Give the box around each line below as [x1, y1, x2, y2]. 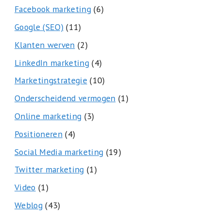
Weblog [15, 200, 43, 211]
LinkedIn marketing [15, 57, 89, 68]
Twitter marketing [15, 164, 84, 175]
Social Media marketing [15, 146, 104, 157]
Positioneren [15, 128, 62, 139]
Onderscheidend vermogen [15, 93, 116, 104]
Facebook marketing [15, 3, 91, 15]
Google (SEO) [15, 21, 63, 33]
